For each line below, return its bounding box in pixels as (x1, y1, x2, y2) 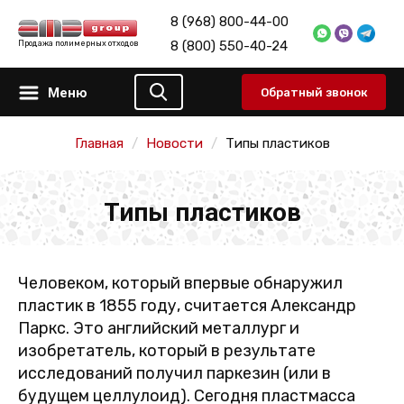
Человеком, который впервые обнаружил (18, 273, 343, 293)
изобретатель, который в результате (18, 341, 316, 361)
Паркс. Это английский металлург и (18, 318, 299, 338)
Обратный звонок (260, 85, 368, 99)
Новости (145, 135, 203, 151)
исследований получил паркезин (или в (18, 363, 331, 383)
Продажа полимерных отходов (18, 39, 139, 49)
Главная (74, 135, 124, 151)
